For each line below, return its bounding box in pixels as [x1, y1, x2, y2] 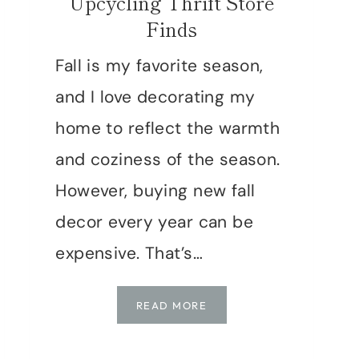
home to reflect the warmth [55, 116, 280, 139]
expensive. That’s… [55, 241, 203, 264]
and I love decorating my [55, 85, 256, 108]
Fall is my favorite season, [55, 54, 264, 77]
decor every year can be [55, 210, 254, 233]
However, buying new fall [55, 179, 256, 202]
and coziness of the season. [55, 147, 280, 171]
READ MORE [135, 298, 208, 312]
